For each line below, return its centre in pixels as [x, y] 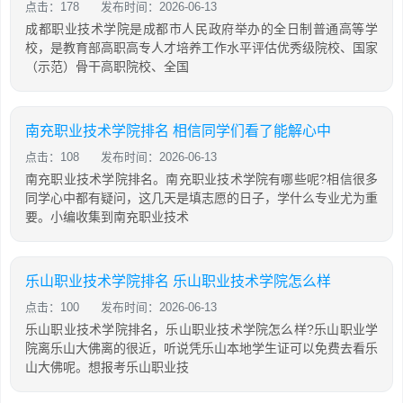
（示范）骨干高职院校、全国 [107, 67]
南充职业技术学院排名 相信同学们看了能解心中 [178, 131]
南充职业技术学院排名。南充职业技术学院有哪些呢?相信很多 [201, 179]
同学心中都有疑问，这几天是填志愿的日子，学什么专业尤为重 [201, 198]
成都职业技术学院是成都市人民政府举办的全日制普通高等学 [201, 29]
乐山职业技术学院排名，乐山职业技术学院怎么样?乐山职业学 [201, 329]
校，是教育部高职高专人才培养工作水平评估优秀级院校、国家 [201, 48]
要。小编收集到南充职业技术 [107, 217]
